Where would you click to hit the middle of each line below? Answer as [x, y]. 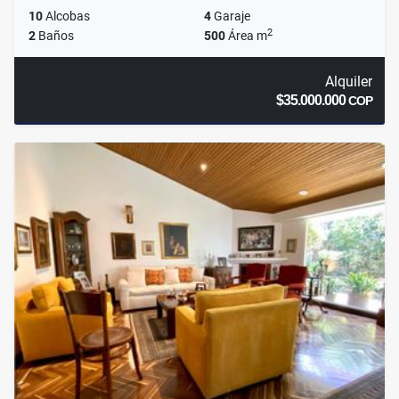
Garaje [231, 16]
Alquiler [348, 82]
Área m [246, 36]
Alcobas [66, 16]
